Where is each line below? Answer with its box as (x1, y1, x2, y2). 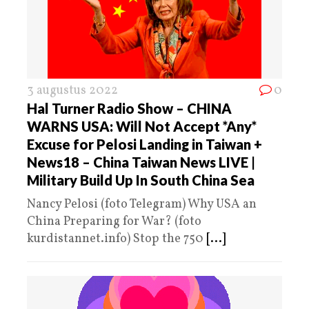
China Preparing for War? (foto (27, 212, 201, 230)
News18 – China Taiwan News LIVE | (27, 153, 255, 170)
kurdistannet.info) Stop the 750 (27, 230, 206, 248)
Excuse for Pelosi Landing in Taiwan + (27, 135, 262, 152)
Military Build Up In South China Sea (27, 171, 255, 188)
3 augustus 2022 (27, 81, 118, 99)
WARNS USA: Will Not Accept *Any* (27, 117, 257, 134)
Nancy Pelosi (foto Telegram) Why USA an (27, 195, 257, 213)
